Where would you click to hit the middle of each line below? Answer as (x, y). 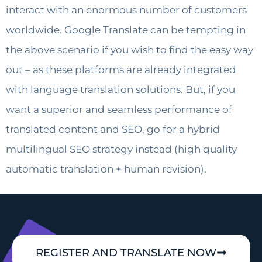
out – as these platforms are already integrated (121, 70)
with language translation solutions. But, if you (120, 90)
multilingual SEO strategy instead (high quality (121, 149)
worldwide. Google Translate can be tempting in (126, 30)
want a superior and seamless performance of (119, 110)
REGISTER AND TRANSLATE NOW (126, 252)
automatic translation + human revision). (106, 169)
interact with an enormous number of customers (126, 10)
